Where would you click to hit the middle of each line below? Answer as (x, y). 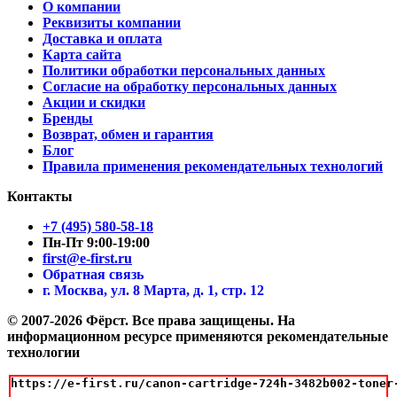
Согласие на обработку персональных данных (190, 86)
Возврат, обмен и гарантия (128, 134)
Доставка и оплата (102, 38)
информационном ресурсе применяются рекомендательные (198, 336)
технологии (43, 352)
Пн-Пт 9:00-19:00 (96, 242)
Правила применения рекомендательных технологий (213, 166)
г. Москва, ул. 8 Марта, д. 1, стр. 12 (153, 290)
